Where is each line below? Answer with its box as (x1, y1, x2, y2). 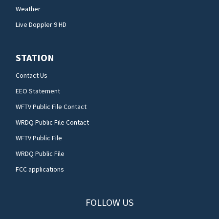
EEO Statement (16, 87, 60, 96)
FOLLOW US (85, 196, 133, 209)
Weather (16, 4, 41, 14)
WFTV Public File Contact (16, 102, 87, 111)
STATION (16, 51, 54, 64)
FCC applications (16, 165, 64, 174)
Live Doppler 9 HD (16, 20, 66, 29)
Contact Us (16, 71, 47, 80)
